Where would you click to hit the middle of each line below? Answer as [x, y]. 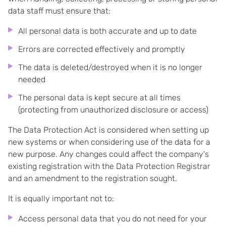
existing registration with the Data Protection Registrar [109, 166]
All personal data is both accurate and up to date [107, 31]
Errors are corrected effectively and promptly [102, 49]
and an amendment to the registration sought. [93, 178]
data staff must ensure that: [59, 11]
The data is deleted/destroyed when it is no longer [110, 67]
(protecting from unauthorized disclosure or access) [113, 110]
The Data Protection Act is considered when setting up [108, 130]
